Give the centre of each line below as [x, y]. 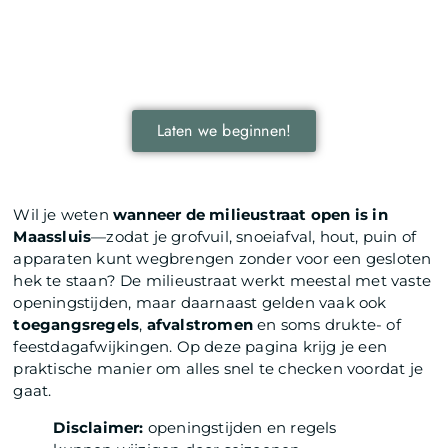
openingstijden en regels [240, 427]
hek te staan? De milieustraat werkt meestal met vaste [222, 280]
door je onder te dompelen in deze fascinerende [224, 59]
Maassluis [52, 236]
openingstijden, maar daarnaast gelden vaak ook [200, 302]
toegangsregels [76, 324]
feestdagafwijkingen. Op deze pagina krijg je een [200, 346]
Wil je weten [63, 214]
